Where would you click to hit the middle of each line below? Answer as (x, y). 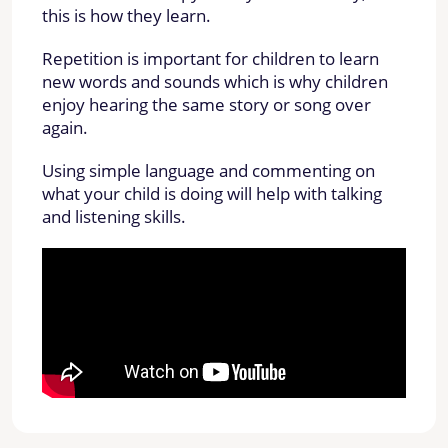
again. (67, 127)
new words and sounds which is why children (215, 81)
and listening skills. (116, 216)
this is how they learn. (128, 15)
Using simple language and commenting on (208, 170)
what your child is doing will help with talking (212, 193)
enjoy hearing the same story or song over (206, 104)
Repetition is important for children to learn (210, 58)
